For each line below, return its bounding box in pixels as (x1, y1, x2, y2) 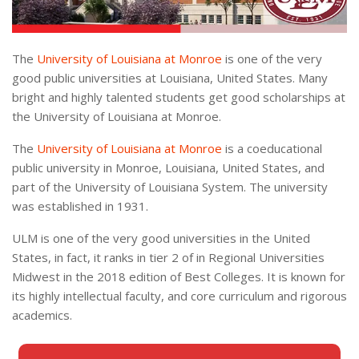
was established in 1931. (12, 198, 148, 215)
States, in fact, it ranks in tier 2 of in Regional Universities (12, 249, 325, 266)
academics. (12, 307, 72, 324)
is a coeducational (222, 140, 322, 157)
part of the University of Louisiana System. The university (12, 179, 328, 196)
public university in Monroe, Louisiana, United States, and (12, 159, 325, 176)
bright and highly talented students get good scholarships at (12, 89, 345, 106)
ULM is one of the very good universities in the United (12, 230, 310, 247)
